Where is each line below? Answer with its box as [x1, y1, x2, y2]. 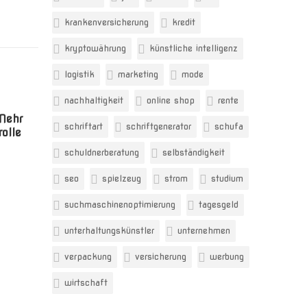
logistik [64, 69, 95, 79]
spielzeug [102, 173, 141, 184]
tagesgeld [199, 199, 238, 210]
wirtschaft [64, 278, 108, 288]
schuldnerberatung [64, 147, 139, 158]
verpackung [64, 251, 112, 262]
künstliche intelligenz [149, 43, 238, 53]
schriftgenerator [126, 121, 191, 132]
